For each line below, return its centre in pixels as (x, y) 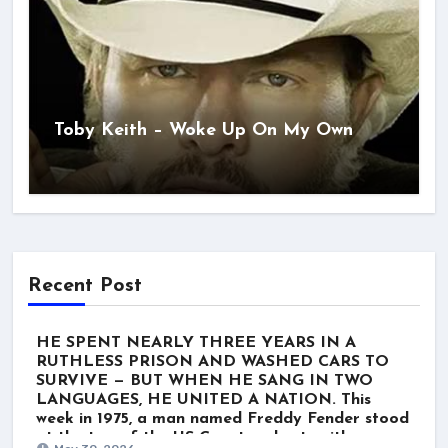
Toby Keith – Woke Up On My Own (204, 130)
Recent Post (85, 286)
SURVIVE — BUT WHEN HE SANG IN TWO (204, 381)
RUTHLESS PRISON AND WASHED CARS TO (212, 362)
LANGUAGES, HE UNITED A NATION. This (203, 400)
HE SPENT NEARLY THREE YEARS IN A (196, 343)
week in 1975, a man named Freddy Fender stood (222, 419)
